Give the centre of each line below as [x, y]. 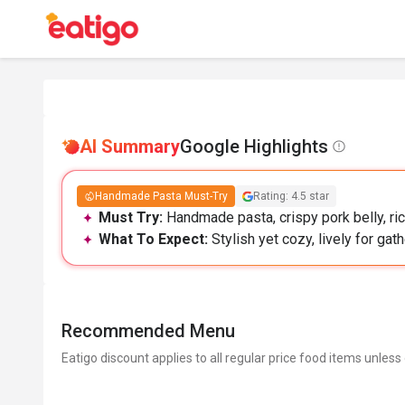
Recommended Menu [148, 331]
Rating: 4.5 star [291, 196]
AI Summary [130, 146]
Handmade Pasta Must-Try [161, 196]
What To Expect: [155, 239]
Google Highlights [254, 146]
